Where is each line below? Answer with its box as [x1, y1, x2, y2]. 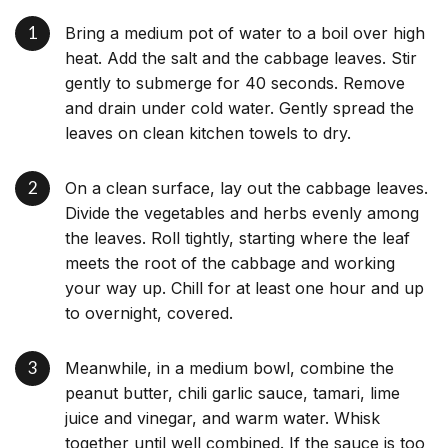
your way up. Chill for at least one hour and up [65, 278, 424, 299]
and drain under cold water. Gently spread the [65, 98, 414, 119]
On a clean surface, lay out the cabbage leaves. [65, 178, 428, 199]
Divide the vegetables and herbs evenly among [65, 203, 419, 224]
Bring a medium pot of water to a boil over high [65, 23, 425, 44]
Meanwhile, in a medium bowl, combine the [65, 358, 394, 379]
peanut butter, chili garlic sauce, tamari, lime [65, 383, 400, 404]
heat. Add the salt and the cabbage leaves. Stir [65, 48, 417, 69]
